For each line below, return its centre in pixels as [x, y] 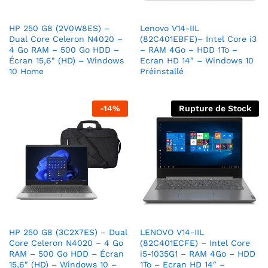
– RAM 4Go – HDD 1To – [189, 50]
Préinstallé [162, 71]
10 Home [26, 71]
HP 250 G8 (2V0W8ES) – [59, 28]
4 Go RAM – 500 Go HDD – [64, 50]
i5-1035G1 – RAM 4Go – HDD [198, 254]
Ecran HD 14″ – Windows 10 [197, 61]
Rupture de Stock [215, 109]
